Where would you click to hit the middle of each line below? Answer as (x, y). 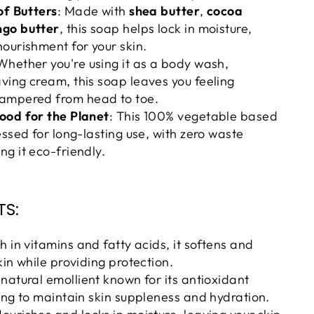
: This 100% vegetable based (193, 116)
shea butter (165, 11)
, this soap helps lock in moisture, (156, 29)
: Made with (93, 11)
